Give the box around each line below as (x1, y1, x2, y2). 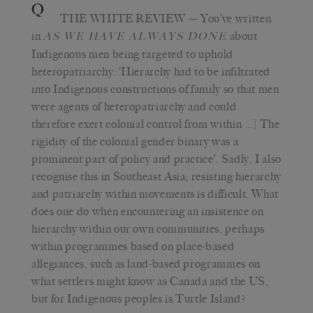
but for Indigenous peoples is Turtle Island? (31, 291, 246, 305)
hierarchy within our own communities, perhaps (31, 221, 265, 235)
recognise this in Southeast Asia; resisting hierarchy (31, 169, 282, 183)
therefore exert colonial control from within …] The (31, 117, 280, 131)
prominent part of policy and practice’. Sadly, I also (31, 152, 282, 166)
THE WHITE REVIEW (60, 11, 186, 25)
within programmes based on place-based (31, 239, 235, 253)
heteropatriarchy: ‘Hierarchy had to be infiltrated (31, 64, 271, 78)
